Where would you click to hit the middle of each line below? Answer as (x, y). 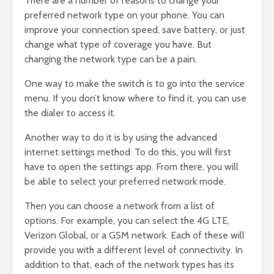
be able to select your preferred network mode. (125, 182)
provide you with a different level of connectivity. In (134, 250)
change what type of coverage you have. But (118, 45)
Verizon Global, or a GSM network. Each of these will (135, 235)
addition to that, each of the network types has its (129, 265)
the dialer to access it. (70, 113)
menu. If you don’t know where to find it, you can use (135, 98)
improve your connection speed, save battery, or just (135, 30)
